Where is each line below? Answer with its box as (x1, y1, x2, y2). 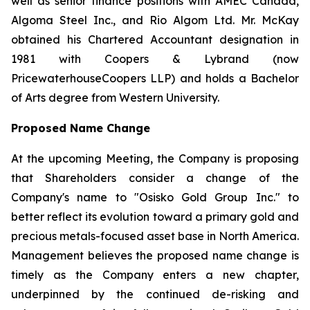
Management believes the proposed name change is (11, 248, 299, 262)
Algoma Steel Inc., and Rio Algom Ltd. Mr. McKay (11, 13, 299, 27)
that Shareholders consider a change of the (11, 171, 299, 185)
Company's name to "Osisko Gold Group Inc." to (11, 190, 299, 204)
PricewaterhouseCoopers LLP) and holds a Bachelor (11, 71, 299, 85)
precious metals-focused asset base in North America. (11, 229, 299, 243)
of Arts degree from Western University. (11, 91, 219, 104)
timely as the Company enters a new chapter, (11, 268, 299, 282)
